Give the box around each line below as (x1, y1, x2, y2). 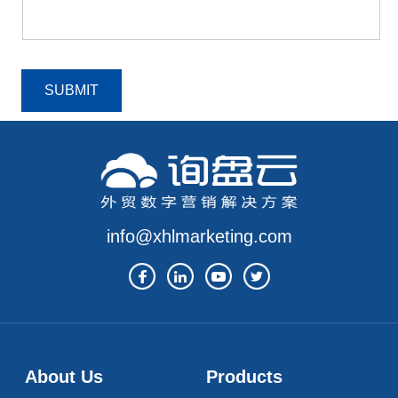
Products (206, 367, 283, 387)
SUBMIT (44, 83, 99, 99)
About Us (25, 367, 104, 387)
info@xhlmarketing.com (106, 227, 292, 247)
